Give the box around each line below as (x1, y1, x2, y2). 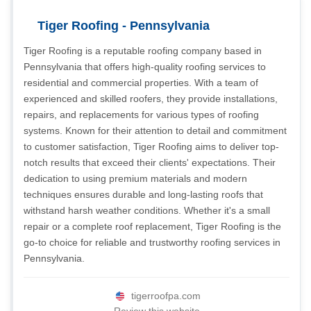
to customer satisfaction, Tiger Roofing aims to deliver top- (24, 141, 279, 152)
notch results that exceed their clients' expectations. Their (24, 157, 276, 168)
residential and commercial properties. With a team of (24, 77, 258, 88)
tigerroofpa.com (131, 290, 201, 301)
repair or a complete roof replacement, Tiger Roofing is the (24, 221, 281, 232)
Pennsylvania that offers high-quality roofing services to (24, 61, 266, 72)
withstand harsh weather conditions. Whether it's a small (24, 205, 270, 216)
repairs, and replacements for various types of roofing (24, 109, 259, 120)
